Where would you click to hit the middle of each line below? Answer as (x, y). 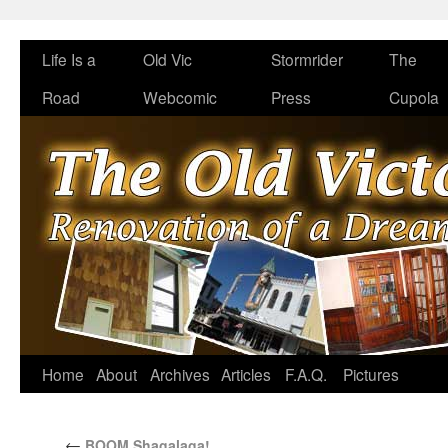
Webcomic (180, 97)
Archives (180, 374)
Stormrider (307, 59)
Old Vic (167, 59)
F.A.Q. (306, 374)
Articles (246, 374)
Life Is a (69, 59)
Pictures (371, 374)
